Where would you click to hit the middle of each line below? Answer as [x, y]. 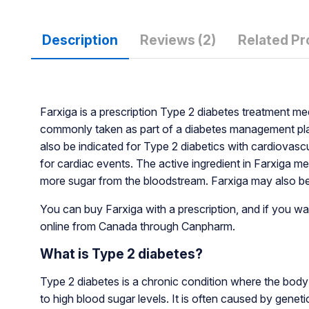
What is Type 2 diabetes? [121, 253]
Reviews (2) [178, 40]
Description [80, 40]
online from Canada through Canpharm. [137, 226]
